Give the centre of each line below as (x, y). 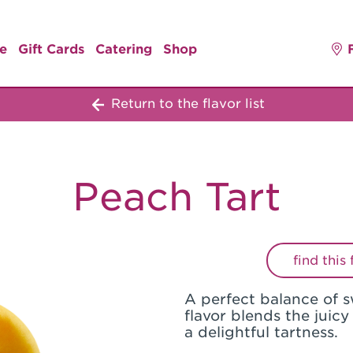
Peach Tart (176, 197)
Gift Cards (51, 49)
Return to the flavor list (186, 104)
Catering (124, 49)
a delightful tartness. (261, 333)
